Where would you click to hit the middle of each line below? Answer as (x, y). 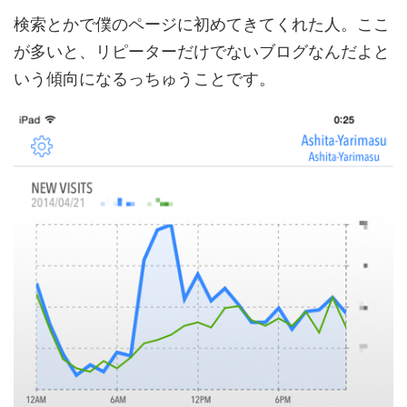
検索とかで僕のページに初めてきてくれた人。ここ (202, 24)
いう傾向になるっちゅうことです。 (144, 78)
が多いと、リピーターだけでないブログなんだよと (202, 51)
